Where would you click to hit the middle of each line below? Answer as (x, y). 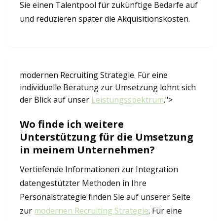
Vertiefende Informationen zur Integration (99, 169)
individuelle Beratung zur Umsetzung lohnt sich (108, 87)
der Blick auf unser (55, 100)
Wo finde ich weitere (72, 124)
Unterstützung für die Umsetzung (107, 137)
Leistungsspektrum (128, 100)
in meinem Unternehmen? (87, 150)
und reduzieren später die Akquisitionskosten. (105, 19)
